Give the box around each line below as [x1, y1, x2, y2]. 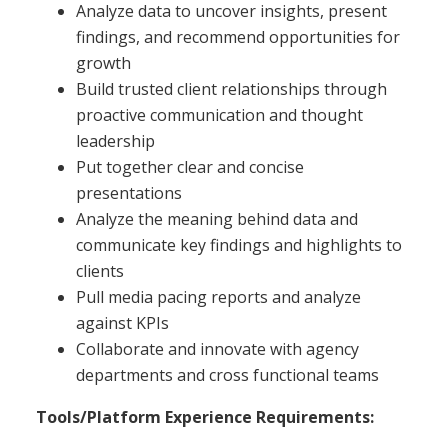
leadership [76, 129, 155, 152]
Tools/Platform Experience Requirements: [36, 405, 374, 428]
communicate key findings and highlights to [76, 233, 402, 256]
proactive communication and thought [76, 103, 363, 126]
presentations [76, 181, 182, 204]
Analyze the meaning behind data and [76, 207, 358, 230]
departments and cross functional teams [76, 363, 379, 386]
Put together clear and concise [76, 155, 304, 178]
